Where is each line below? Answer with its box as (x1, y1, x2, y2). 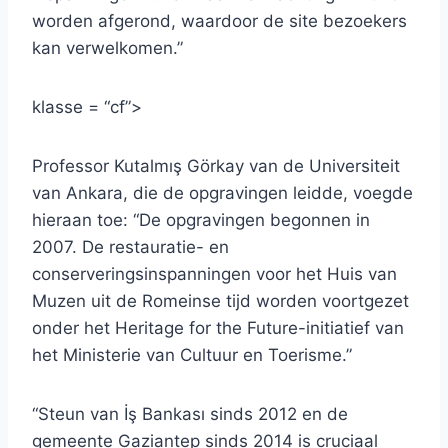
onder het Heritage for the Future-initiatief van (32, 318, 404, 339)
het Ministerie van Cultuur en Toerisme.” (32, 345, 352, 366)
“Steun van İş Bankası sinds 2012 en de (32, 404, 348, 425)
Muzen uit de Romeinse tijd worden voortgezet (32, 291, 409, 312)
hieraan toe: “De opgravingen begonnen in (32, 210, 370, 231)
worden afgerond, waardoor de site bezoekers (32, 11, 407, 32)
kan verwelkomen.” (32, 38, 183, 59)
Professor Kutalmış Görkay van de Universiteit (32, 156, 400, 177)
